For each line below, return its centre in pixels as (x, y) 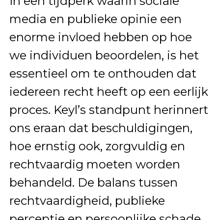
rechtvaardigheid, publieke (87, 201)
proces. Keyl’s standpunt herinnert (109, 110)
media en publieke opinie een (95, 19)
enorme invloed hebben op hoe (100, 37)
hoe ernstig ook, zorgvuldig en (97, 146)
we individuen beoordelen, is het (104, 55)
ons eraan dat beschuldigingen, (101, 128)
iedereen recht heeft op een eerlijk (109, 92)
